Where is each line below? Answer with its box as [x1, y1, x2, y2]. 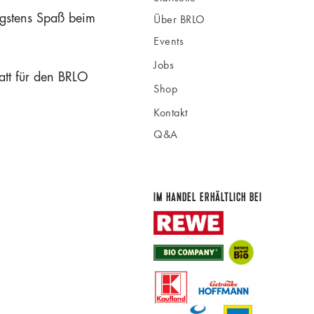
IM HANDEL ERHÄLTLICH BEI [153, 189, 262, 205]
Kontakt [153, 104, 188, 120]
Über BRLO [153, 11, 205, 27]
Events [153, 33, 184, 48]
